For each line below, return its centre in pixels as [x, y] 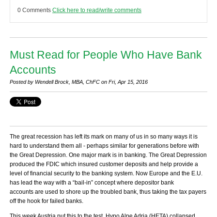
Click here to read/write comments [97, 10]
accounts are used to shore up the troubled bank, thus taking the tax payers [108, 192]
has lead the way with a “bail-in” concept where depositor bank [92, 183]
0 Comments [35, 10]
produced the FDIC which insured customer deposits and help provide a [104, 164]
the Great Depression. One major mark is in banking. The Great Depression [108, 155]
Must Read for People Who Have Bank [106, 55]
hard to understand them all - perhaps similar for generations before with [104, 146]
